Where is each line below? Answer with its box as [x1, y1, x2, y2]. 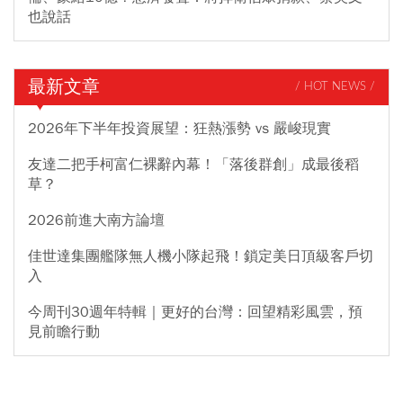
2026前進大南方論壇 [28, 210, 165, 229]
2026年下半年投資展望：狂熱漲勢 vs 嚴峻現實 [28, 119, 331, 138]
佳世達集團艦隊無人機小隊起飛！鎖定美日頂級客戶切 [28, 246, 373, 265]
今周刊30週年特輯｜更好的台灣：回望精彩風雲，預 [28, 302, 363, 321]
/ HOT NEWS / [295, 81, 375, 94]
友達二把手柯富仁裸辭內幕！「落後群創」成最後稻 [28, 155, 359, 174]
